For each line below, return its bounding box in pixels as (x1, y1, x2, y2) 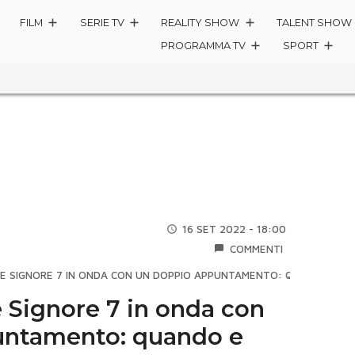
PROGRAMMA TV (161, 40, 246, 52)
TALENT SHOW (277, 17, 353, 29)
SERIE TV (79, 17, 124, 29)
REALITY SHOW (161, 17, 240, 29)
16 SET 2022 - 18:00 (182, 223, 287, 235)
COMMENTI (230, 242, 284, 255)
